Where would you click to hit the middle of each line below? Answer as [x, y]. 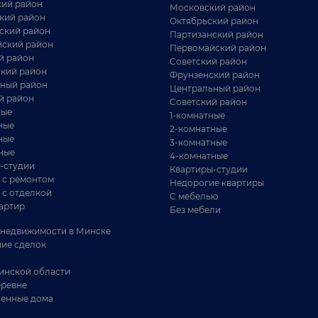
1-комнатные [197, 115]
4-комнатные [199, 156]
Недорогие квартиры [217, 183]
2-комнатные [198, 129]
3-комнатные [198, 142]
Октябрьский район [214, 21]
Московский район [213, 7]
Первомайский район [218, 48]
